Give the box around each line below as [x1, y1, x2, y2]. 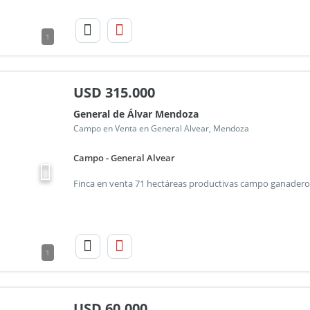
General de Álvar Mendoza [73, 107, 199, 120]
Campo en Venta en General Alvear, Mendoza [73, 122, 249, 134]
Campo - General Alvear [73, 152, 175, 164]
